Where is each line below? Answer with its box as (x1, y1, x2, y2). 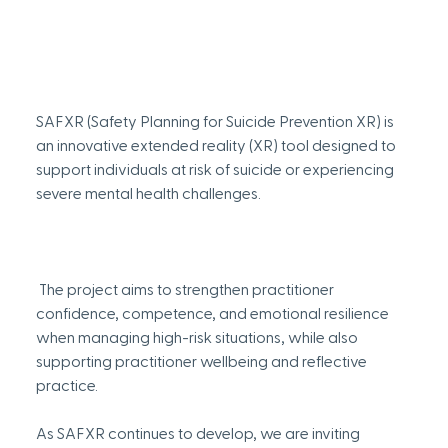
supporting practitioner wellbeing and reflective (35, 354, 370, 371)
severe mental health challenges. (35, 186, 261, 203)
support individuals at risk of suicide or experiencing (35, 162, 397, 179)
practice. (35, 378, 101, 395)
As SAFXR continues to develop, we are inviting (35, 426, 363, 443)
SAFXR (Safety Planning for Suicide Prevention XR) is (35, 114, 397, 131)
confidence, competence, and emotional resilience (35, 306, 392, 323)
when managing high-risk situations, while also (35, 330, 361, 347)
